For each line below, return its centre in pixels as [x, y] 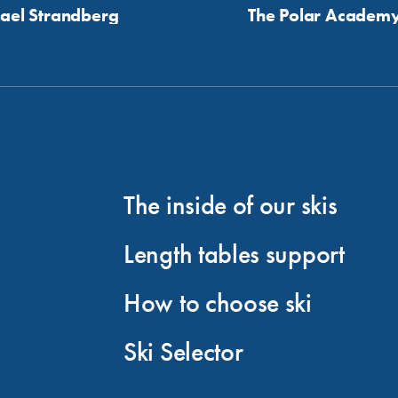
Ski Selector [183, 352]
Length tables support [234, 255]
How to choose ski [218, 303]
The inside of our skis [231, 206]
